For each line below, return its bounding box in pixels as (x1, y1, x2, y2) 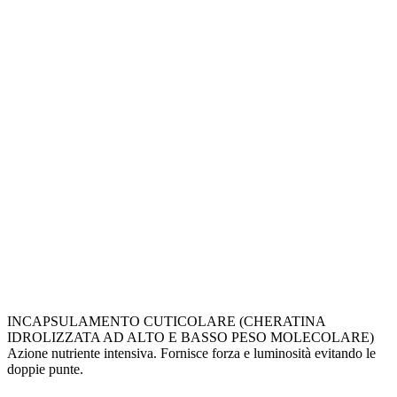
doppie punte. (7, 361, 83, 377)
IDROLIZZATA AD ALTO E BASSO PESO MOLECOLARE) (7, 329, 374, 345)
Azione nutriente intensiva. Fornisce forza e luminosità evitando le (7, 345, 376, 361)
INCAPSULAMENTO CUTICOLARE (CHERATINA (7, 313, 325, 329)
